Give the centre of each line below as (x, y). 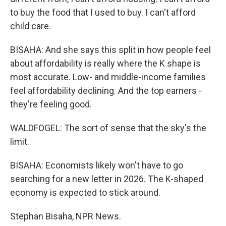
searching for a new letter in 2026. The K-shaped (107, 179)
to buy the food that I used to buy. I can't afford (103, 12)
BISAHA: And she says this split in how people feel (110, 50)
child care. (31, 26)
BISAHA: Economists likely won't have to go (97, 165)
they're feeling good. (51, 104)
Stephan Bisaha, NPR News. (66, 216)
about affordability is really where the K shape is (105, 63)
